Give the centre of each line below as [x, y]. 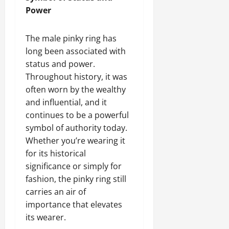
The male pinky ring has [71, 38]
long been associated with [76, 51]
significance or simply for [74, 166]
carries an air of [56, 191]
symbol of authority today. [76, 128]
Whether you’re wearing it [75, 140]
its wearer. [46, 217]
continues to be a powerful [77, 115]
